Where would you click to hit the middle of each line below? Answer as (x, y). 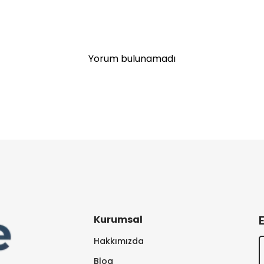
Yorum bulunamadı (132, 59)
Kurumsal (118, 220)
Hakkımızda (119, 241)
